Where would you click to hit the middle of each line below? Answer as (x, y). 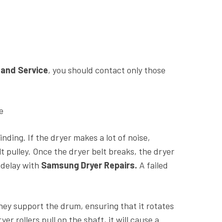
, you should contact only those (107, 70)
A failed (153, 165)
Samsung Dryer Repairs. (88, 165)
